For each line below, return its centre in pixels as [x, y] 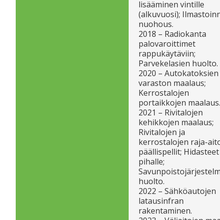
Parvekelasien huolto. [178, 63]
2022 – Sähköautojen [177, 191]
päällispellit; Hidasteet [179, 151]
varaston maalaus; [172, 83]
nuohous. [156, 24]
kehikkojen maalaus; [176, 122]
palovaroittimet [167, 43]
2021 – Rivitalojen [171, 112]
